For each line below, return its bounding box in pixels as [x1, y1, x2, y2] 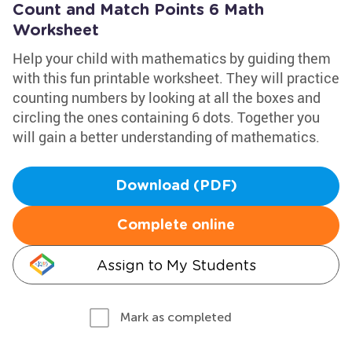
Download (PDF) [115, 179, 237, 193]
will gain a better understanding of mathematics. [13, 127, 320, 146]
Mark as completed [120, 310, 232, 324]
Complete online [117, 218, 235, 233]
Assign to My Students [96, 257, 256, 273]
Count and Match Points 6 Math [13, 2, 264, 18]
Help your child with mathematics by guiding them [13, 49, 331, 68]
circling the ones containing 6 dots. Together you [13, 108, 320, 126]
